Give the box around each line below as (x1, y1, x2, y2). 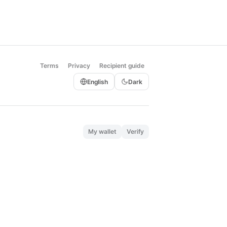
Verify (127, 128, 144, 135)
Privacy (68, 62, 90, 69)
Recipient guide (99, 62, 144, 69)
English (87, 78, 108, 86)
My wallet (88, 128, 117, 135)
